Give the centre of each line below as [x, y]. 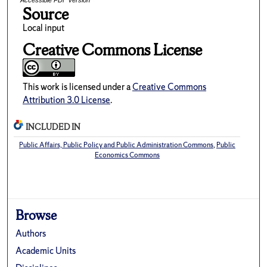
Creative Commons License [112, 49]
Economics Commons [127, 155]
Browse [36, 215]
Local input [43, 28]
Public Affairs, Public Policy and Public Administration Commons [116, 145]
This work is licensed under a [77, 86]
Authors [31, 234]
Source [45, 14]
